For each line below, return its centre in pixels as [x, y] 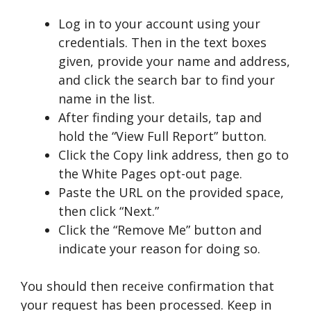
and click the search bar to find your [167, 80]
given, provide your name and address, [174, 61]
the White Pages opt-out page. [150, 174]
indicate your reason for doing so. [159, 249]
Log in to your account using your [159, 24]
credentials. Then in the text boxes [162, 42]
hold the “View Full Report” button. [162, 136]
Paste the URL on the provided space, [171, 192]
